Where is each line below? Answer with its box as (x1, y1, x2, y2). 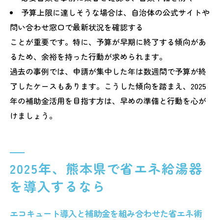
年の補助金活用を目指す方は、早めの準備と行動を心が (10, 94, 206, 107)
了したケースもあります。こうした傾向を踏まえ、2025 (10, 80, 206, 92)
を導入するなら (10, 176, 106, 195)
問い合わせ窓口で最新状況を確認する (10, 21, 143, 33)
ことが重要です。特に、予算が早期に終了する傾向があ (10, 35, 206, 48)
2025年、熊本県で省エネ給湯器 (10, 159, 203, 178)
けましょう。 (10, 109, 57, 121)
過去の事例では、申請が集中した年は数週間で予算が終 (10, 65, 206, 77)
